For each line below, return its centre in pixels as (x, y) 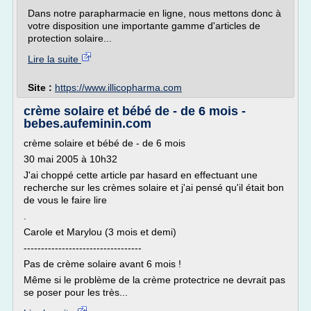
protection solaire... (70, 38)
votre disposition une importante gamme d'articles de (144, 26)
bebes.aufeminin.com (87, 124)
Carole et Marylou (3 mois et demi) (100, 232)
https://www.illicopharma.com (118, 87)
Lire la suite (54, 59)
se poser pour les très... (76, 292)
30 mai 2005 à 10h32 (70, 159)
